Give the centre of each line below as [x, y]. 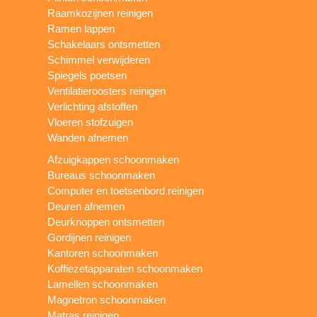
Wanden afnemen [88, 137]
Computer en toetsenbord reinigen [126, 190]
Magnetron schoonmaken [107, 299]
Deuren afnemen [86, 206]
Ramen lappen [81, 28]
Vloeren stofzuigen [91, 122]
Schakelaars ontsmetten [104, 44]
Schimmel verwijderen [99, 59]
